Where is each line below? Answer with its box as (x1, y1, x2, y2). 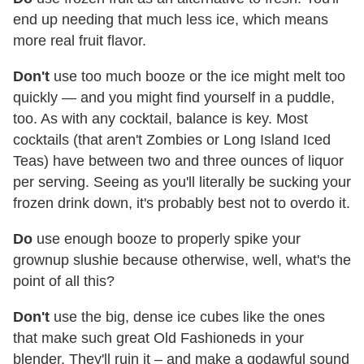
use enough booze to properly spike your (32, 231, 301, 248)
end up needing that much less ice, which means (13, 11, 328, 28)
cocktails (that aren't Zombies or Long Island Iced (13, 132, 331, 149)
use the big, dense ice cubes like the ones (50, 309, 325, 326)
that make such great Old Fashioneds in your (13, 330, 304, 347)
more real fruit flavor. (13, 32, 146, 50)
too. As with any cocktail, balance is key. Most (13, 110, 308, 128)
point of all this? (13, 273, 115, 290)
